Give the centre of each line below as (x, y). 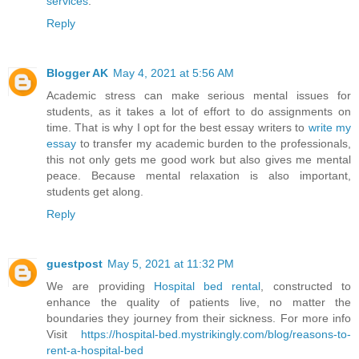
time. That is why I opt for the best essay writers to (177, 127)
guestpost (75, 263)
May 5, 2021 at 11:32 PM (171, 263)
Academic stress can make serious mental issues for (199, 95)
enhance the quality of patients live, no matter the (199, 302)
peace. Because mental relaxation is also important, (199, 175)
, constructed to (306, 286)
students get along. (95, 191)
